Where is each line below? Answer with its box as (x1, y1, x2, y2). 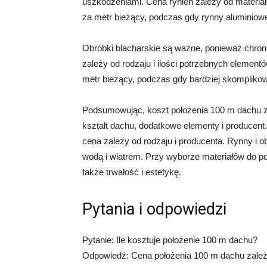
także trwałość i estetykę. (82, 167, 181, 177)
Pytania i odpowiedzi (82, 200, 226, 219)
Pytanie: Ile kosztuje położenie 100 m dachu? (82, 235, 257, 245)
